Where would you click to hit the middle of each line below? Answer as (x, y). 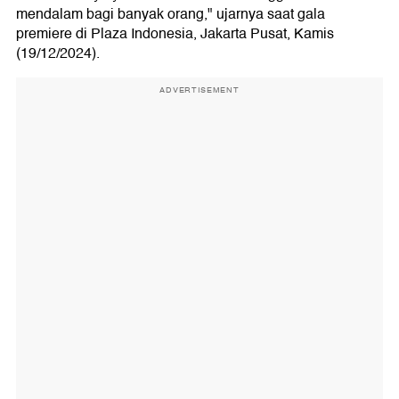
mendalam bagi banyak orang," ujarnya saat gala (171, 14)
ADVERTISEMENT (199, 90)
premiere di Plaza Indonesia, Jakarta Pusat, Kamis (175, 33)
